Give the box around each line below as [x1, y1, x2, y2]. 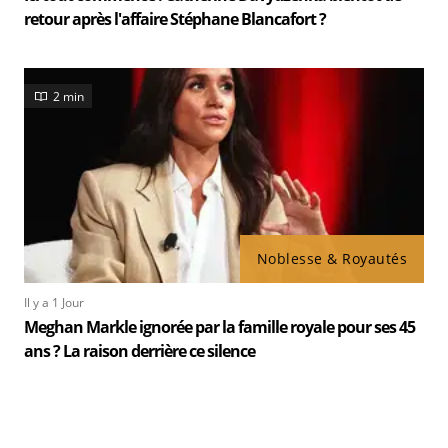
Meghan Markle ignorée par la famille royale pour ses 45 [24, 316, 415, 338]
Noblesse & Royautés [256, 249, 407, 268]
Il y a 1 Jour [24, 294, 84, 311]
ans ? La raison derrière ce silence [24, 340, 255, 362]
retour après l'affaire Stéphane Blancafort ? [24, 8, 326, 30]
